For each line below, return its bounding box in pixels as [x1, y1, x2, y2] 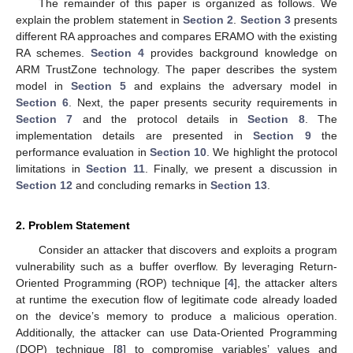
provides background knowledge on [144, 46, 337, 60]
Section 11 [86, 162, 145, 176]
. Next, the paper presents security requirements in [68, 96, 337, 110]
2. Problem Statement [16, 219, 130, 232]
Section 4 [91, 46, 144, 60]
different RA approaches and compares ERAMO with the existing [16, 30, 337, 43]
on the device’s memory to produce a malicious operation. [16, 310, 337, 323]
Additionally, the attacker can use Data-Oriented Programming [16, 326, 337, 340]
